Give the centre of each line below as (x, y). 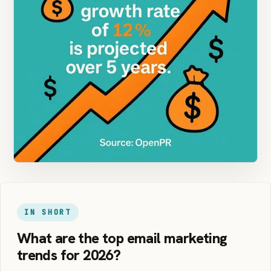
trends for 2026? (69, 255)
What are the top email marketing (122, 238)
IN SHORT (47, 212)
